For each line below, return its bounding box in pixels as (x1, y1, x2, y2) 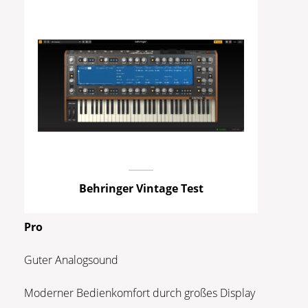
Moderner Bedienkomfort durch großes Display (24, 285, 255, 300)
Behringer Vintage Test (78, 180, 203, 196)
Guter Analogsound (24, 252, 118, 267)
